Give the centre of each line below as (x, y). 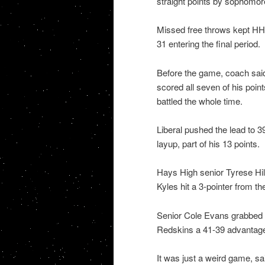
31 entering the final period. (208, 44)
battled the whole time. (199, 101)
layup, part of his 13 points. (208, 143)
